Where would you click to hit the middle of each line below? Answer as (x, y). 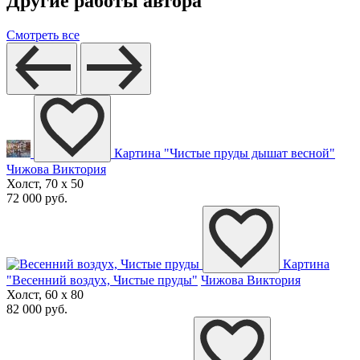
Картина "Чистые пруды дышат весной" (225, 153)
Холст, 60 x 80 (45, 295)
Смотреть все (43, 35)
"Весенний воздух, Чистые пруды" (102, 280)
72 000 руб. (37, 198)
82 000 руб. (37, 309)
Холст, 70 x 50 (45, 184)
